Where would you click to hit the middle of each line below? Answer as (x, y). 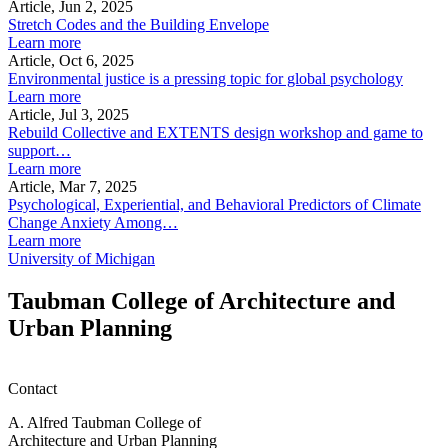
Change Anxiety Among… (93, 222)
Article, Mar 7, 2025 (72, 186)
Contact (32, 388)
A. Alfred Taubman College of (104, 422)
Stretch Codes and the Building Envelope (138, 24)
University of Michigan (81, 258)
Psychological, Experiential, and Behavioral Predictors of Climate (214, 204)
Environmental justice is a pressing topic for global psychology (205, 78)
